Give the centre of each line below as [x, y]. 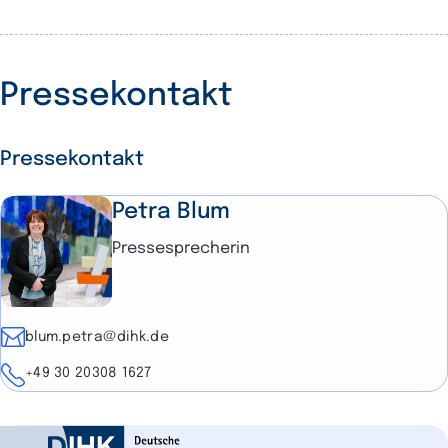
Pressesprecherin [181, 248]
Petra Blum [171, 211]
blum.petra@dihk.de [97, 337]
